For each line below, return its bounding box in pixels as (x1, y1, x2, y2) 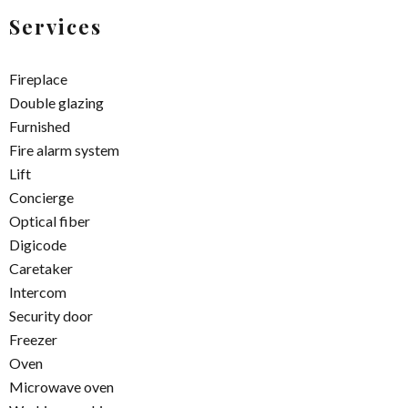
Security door (9, 307, 93, 325)
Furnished (9, 117, 70, 136)
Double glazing (9, 94, 104, 112)
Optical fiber (9, 212, 90, 230)
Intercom (9, 283, 66, 301)
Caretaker (9, 260, 73, 278)
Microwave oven (9, 378, 114, 396)
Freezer (9, 331, 57, 349)
